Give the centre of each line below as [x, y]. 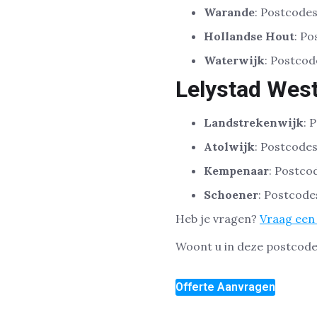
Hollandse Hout [249, 36]
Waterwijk [234, 60]
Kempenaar [236, 171]
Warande [229, 12]
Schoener [231, 195]
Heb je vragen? [218, 219]
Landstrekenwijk [254, 123]
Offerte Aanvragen [225, 287]
